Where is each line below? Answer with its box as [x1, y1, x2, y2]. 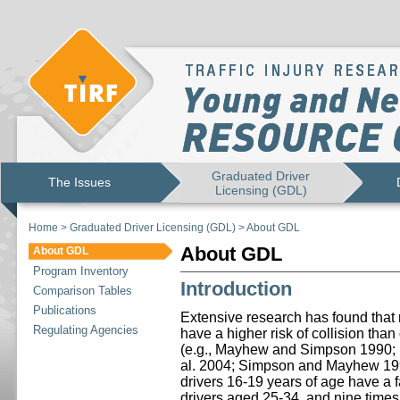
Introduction [180, 278, 292, 300]
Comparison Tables [33, 284, 132, 297]
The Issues [48, 175, 112, 189]
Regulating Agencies [33, 323, 138, 337]
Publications [33, 304, 96, 317]
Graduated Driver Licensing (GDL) [70, 221, 236, 234]
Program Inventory [33, 264, 129, 278]
